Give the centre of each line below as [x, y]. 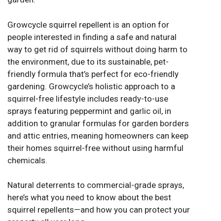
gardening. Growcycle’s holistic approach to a [91, 86]
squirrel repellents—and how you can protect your [99, 210]
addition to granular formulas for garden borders [98, 123]
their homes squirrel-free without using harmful [95, 148]
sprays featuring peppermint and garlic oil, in [89, 111]
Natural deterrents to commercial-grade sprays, [96, 185]
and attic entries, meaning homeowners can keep [98, 135]
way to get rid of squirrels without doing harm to [97, 49]
